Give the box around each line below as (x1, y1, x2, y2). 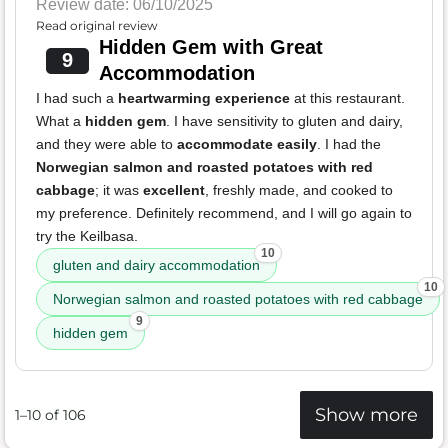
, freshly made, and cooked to (205, 182, 393, 199)
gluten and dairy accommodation (53, 257, 260, 274)
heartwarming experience (118, 90, 290, 107)
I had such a (36, 90, 118, 107)
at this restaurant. (290, 90, 405, 107)
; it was (95, 182, 143, 199)
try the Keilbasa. (36, 228, 138, 245)
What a (36, 113, 85, 130)
